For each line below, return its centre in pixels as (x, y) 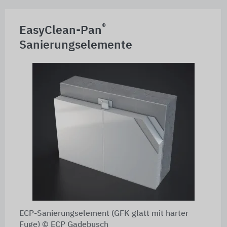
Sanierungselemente (75, 45)
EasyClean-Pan (60, 30)
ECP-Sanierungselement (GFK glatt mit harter (104, 214)
